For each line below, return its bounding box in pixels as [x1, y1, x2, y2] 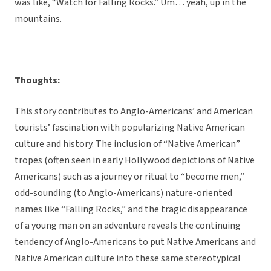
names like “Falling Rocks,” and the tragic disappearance [15, 203, 247, 217]
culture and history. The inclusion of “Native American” [15, 137, 240, 151]
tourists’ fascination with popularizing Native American [15, 121, 245, 135]
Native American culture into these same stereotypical [15, 252, 241, 266]
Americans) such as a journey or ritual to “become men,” [15, 170, 244, 184]
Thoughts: [15, 74, 60, 88]
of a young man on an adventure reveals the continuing [15, 219, 241, 233]
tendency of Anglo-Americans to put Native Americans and [15, 235, 256, 249]
